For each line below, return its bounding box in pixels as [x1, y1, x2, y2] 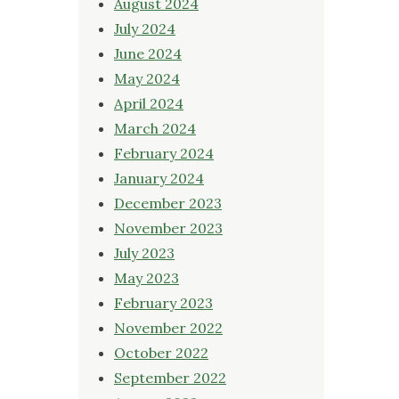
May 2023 [114, 268, 179, 287]
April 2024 [114, 94, 183, 112]
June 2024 [114, 44, 182, 62]
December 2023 [114, 193, 222, 212]
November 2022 [114, 318, 223, 337]
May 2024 [114, 69, 180, 87]
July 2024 [114, 19, 175, 37]
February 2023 [114, 293, 213, 312]
